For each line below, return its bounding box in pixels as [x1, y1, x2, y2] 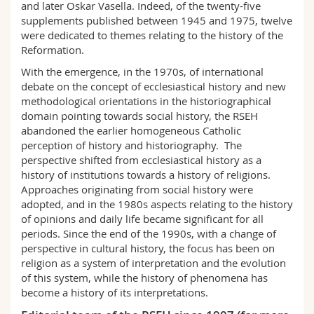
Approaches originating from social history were [21, 182, 253, 196]
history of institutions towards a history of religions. [21, 168, 271, 182]
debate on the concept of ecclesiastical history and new [21, 79, 286, 93]
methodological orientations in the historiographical [21, 94, 271, 108]
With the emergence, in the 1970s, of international [21, 64, 264, 78]
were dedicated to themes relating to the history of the [21, 28, 283, 42]
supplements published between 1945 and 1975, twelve [21, 13, 292, 27]
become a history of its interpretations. [21, 285, 208, 299]
